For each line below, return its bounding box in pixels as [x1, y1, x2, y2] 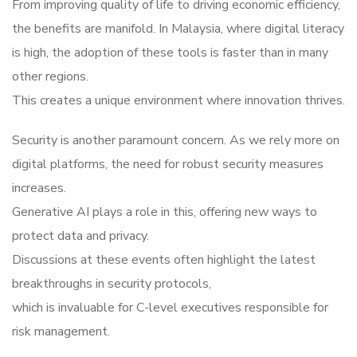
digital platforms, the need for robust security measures [12, 155, 324, 174]
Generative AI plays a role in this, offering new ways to [12, 203, 317, 222]
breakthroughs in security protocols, [12, 275, 211, 293]
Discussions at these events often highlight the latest [12, 251, 316, 269]
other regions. [12, 68, 88, 86]
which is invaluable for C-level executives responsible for [12, 299, 328, 317]
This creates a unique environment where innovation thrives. [12, 92, 345, 110]
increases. [12, 179, 66, 198]
